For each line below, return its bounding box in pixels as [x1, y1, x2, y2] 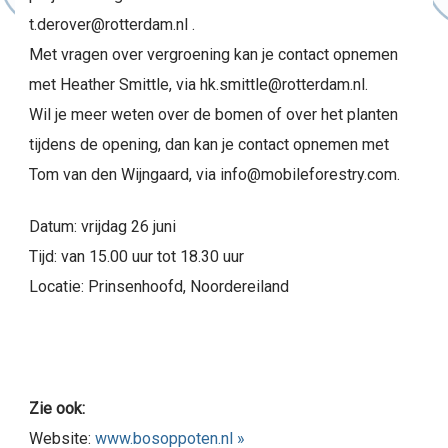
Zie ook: [29, 399, 85, 418]
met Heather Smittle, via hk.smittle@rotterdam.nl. [29, 75, 368, 94]
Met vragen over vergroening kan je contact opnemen [29, 45, 398, 64]
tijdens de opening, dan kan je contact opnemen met [29, 135, 389, 154]
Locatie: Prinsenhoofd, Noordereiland [29, 277, 289, 296]
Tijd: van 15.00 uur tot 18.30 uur [29, 247, 244, 266]
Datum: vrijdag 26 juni [29, 217, 176, 236]
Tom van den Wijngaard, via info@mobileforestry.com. [29, 165, 400, 184]
